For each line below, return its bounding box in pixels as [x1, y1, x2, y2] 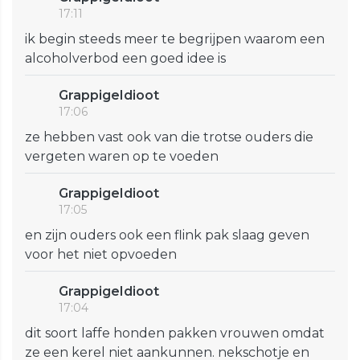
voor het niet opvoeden [25, 247, 177, 263]
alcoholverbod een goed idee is [25, 51, 226, 67]
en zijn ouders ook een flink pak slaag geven [25, 227, 309, 243]
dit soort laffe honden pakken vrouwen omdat [25, 325, 325, 342]
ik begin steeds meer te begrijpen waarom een [25, 31, 325, 47]
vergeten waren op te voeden [25, 149, 219, 165]
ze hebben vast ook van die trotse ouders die [25, 129, 313, 145]
